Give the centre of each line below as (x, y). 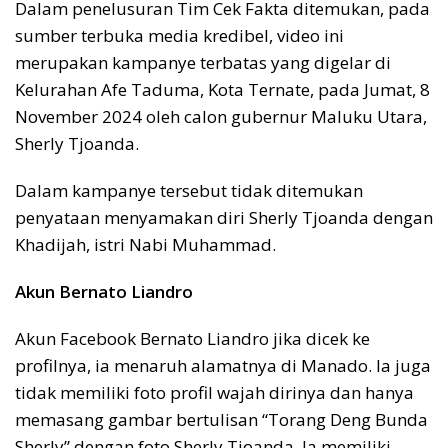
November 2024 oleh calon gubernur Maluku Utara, (221, 117)
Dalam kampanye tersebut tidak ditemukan (189, 191)
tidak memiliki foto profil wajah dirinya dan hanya (214, 393)
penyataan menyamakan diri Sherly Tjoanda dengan (224, 218)
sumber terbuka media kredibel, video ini (179, 36)
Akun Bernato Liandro (104, 292)
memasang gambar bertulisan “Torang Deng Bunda (221, 420)
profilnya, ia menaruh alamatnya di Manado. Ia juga (223, 366)
